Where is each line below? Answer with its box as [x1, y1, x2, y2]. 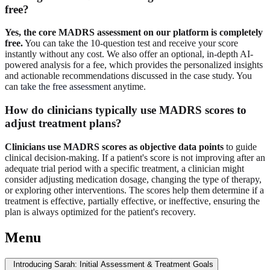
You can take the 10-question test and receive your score [23, 38, 238, 49]
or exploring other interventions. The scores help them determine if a [5, 184, 264, 195]
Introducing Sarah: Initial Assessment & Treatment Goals [13, 259, 213, 269]
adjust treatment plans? [5, 117, 122, 130]
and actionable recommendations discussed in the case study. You [5, 71, 252, 81]
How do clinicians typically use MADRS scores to [5, 104, 246, 116]
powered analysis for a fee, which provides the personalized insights [5, 60, 263, 71]
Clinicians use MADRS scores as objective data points [5, 141, 224, 152]
